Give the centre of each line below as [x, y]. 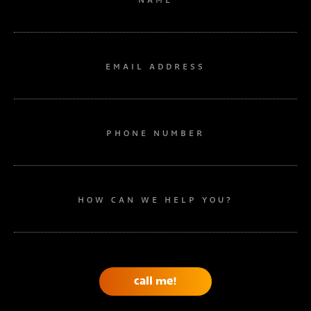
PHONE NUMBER [155, 133]
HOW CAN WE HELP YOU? [155, 200]
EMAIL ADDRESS [155, 67]
